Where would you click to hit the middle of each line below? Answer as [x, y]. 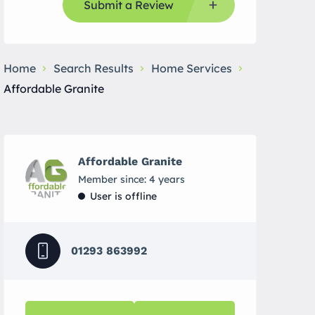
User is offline [123, 196]
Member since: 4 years [131, 179]
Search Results [94, 68]
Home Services [192, 68]
